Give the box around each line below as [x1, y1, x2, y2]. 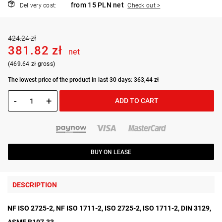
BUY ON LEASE [91, 148, 131, 156]
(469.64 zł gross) [8, 60, 55, 68]
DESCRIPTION [12, 181, 57, 189]
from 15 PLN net [70, 1, 126, 9]
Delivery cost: [19, 2, 57, 9]
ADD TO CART [115, 97, 159, 105]
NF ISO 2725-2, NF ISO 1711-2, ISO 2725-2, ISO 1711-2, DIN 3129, [7, 204, 211, 213]
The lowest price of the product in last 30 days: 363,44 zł [8, 76, 159, 84]
